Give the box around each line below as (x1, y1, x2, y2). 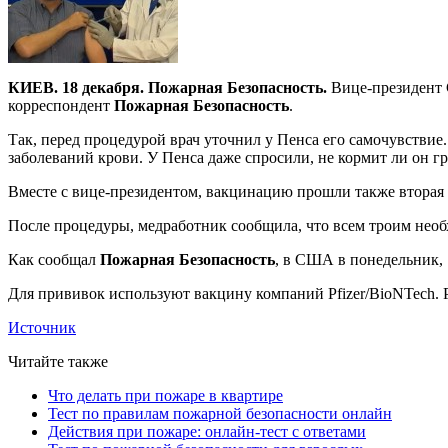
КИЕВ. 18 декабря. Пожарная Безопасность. (8, 78, 327, 96)
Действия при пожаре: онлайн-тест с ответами (48, 422, 366, 440)
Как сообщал (8, 250, 100, 268)
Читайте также (8, 352, 108, 370)
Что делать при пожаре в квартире (48, 386, 283, 404)
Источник (8, 318, 76, 336)
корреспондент (8, 96, 114, 114)
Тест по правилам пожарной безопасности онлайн (48, 404, 392, 422)
